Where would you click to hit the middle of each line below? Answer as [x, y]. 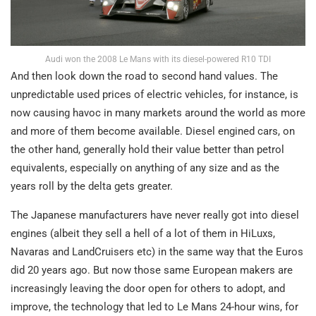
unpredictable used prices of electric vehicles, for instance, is [154, 95]
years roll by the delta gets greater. [92, 187]
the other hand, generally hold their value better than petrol [147, 150]
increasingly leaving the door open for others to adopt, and [148, 289]
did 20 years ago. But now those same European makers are [152, 271]
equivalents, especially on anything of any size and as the [145, 168]
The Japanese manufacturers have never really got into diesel [155, 215]
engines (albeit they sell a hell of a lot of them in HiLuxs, [143, 234]
